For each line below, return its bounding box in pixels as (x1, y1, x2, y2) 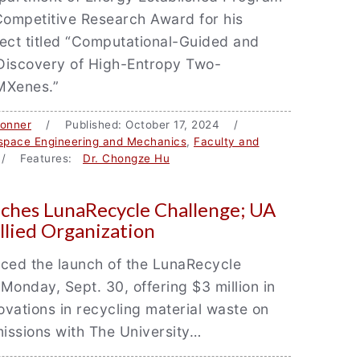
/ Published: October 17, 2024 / (31, 118, 249, 131)
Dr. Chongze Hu (83, 152, 170, 165)
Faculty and (194, 135, 260, 148)
